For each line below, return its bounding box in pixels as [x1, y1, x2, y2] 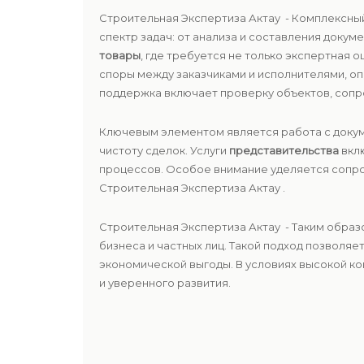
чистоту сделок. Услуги [99, 144, 229, 157]
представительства [229, 144, 339, 157]
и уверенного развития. [99, 276, 231, 289]
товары [99, 49, 141, 62]
